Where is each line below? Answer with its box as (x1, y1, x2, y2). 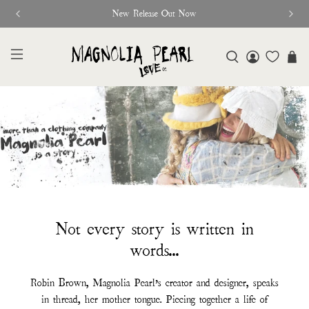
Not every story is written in (55, 217, 254, 240)
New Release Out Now (112, 7, 197, 20)
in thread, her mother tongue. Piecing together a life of (41, 292, 268, 306)
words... (130, 239, 179, 261)
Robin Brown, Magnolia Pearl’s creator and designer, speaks (30, 275, 279, 290)
